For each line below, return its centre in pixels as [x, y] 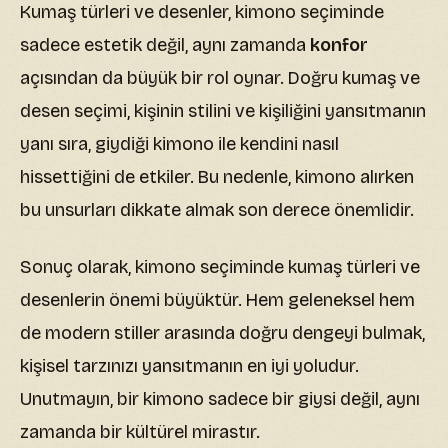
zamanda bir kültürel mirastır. [140, 432]
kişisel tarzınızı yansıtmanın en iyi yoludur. [189, 366]
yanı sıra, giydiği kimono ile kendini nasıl [179, 144]
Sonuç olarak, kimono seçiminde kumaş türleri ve [220, 267]
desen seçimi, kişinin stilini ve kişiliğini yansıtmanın [223, 111]
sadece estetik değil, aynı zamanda [165, 45]
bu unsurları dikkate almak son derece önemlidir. [217, 210]
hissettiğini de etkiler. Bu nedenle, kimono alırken [217, 177]
